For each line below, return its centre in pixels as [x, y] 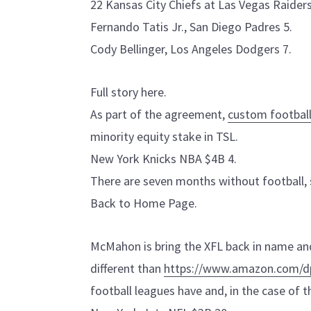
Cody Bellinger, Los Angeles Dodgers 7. [191, 49]
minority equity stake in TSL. [164, 136]
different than [127, 268]
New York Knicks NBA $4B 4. [163, 159]
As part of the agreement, [159, 114]
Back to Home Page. [144, 203]
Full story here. [128, 92]
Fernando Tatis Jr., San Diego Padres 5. [191, 27]
